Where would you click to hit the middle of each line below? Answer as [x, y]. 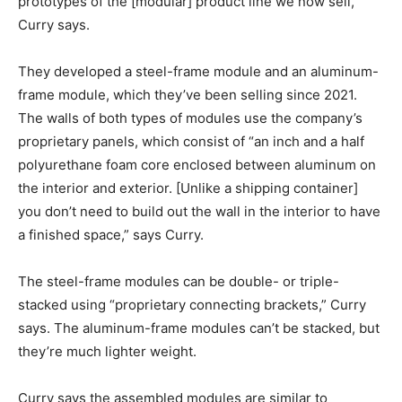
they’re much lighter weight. [107, 351]
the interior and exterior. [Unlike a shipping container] [188, 188]
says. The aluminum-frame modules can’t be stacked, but [199, 328]
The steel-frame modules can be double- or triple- [179, 281]
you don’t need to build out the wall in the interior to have [199, 211]
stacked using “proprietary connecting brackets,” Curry [192, 304]
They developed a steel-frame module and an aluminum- [198, 71]
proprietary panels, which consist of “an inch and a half [191, 141]
